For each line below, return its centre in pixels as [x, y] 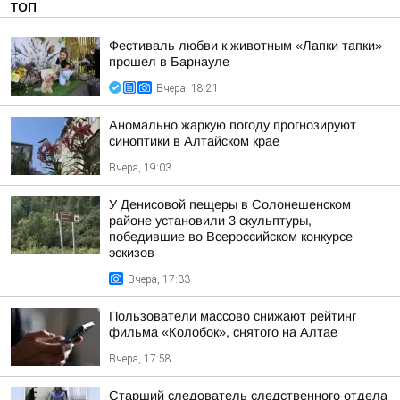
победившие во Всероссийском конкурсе [231, 237]
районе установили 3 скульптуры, [210, 221]
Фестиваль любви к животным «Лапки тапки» [246, 46]
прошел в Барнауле [169, 62]
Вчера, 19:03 [140, 168]
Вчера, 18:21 [187, 88]
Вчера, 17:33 [159, 279]
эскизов [132, 253]
